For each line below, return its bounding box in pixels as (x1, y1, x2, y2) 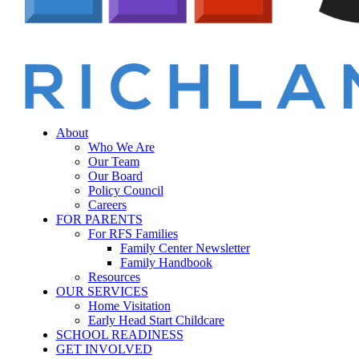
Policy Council (87, 184, 163, 197)
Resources (87, 270, 140, 284)
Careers (87, 198, 127, 212)
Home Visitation (87, 299, 171, 313)
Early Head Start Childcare (87, 313, 224, 327)
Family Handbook (119, 256, 212, 269)
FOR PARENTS (55, 212, 143, 226)
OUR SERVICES (55, 284, 148, 298)
